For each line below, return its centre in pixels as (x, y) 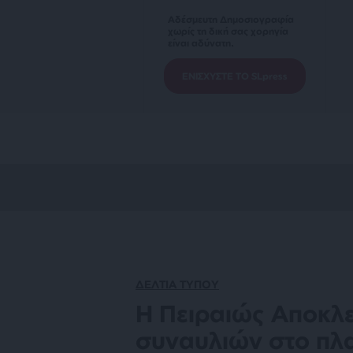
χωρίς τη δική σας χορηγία (228, 31)
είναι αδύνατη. (201, 43)
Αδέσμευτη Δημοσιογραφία (231, 19)
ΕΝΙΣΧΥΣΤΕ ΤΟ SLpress (235, 76)
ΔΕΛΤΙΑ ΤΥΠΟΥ (177, 284)
